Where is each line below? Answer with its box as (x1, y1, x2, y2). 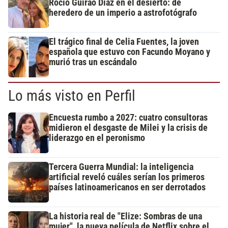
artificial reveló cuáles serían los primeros (49, 172, 205, 183)
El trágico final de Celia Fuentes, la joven (49, 37, 199, 47)
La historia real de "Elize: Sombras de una (49, 211, 202, 222)
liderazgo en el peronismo (49, 133, 145, 144)
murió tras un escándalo (49, 57, 137, 68)
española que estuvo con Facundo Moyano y (49, 47, 210, 58)
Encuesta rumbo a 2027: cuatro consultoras (49, 112, 208, 123)
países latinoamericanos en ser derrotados (49, 182, 206, 193)
